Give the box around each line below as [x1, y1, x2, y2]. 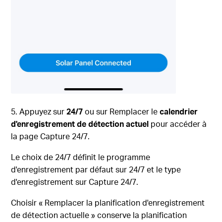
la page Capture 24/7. [11, 131, 90, 142]
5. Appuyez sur [11, 106, 67, 117]
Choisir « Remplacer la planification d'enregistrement [11, 197, 205, 208]
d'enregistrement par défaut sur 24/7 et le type [11, 164, 181, 175]
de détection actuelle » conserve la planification [11, 210, 187, 221]
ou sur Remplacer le [83, 106, 160, 117]
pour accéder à [149, 118, 207, 129]
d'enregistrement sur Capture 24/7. [11, 176, 139, 187]
